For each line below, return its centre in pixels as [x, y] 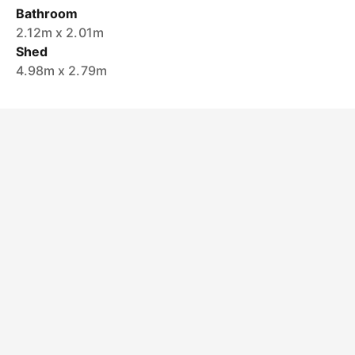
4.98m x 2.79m [61, 71]
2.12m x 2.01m [60, 32]
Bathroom [47, 13]
